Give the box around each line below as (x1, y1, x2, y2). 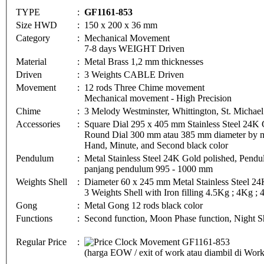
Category (16, 32, 52, 43)
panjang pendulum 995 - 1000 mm (84, 163, 213, 174)
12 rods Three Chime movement (84, 82, 204, 93)
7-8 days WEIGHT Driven (84, 43, 184, 54)
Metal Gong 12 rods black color (84, 200, 203, 210)
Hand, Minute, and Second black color (84, 140, 228, 150)
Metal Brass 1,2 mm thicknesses (84, 56, 203, 67)
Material (16, 56, 49, 67)
